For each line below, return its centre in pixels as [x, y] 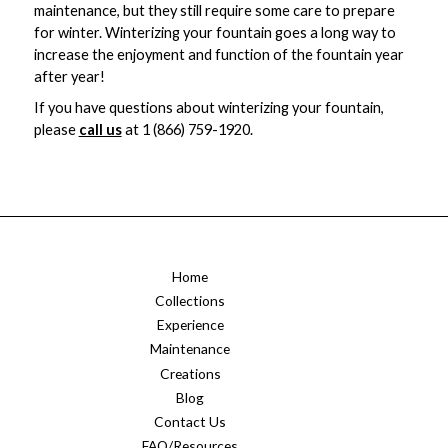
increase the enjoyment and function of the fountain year [218, 55]
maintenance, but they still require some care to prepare [214, 11]
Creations [190, 373]
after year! [70, 77]
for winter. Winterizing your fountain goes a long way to [214, 33]
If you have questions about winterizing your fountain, [208, 108]
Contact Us [190, 421]
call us [100, 130]
